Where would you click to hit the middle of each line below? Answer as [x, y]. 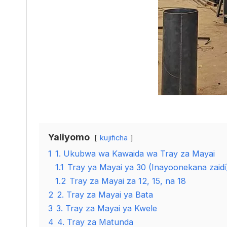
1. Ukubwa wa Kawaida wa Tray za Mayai [135, 153]
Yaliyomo [69, 137]
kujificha [114, 137]
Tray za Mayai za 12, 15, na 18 [128, 181]
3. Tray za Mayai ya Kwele [107, 208]
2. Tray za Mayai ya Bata [105, 194]
